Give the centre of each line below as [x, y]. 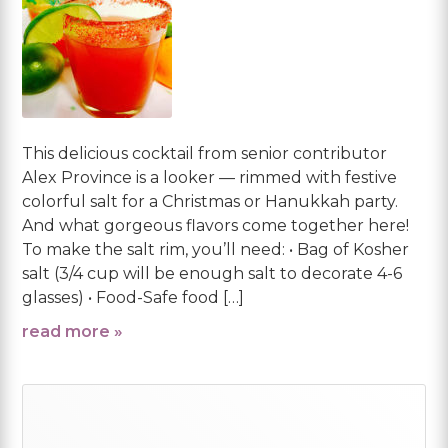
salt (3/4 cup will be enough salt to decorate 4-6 [212, 273]
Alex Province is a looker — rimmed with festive [210, 177]
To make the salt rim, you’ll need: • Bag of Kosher [216, 249]
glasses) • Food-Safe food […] [133, 297]
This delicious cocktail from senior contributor [205, 153]
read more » [73, 331]
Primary [103, 421]
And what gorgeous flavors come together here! [216, 225]
